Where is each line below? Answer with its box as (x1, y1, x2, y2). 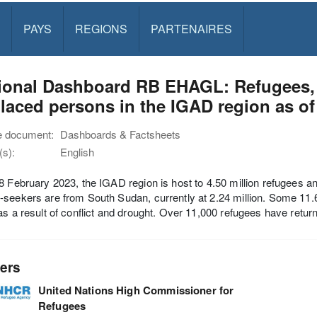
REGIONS (74, 21, 127, 37)
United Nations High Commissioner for (38, 282, 234, 298)
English (60, 144, 94, 159)
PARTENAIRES (150, 21, 232, 37)
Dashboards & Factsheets (60, 127, 180, 142)
